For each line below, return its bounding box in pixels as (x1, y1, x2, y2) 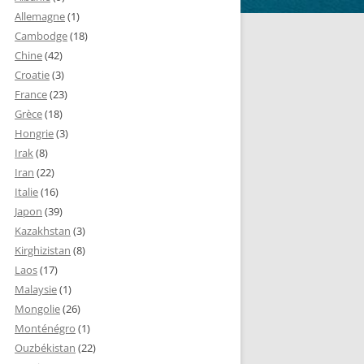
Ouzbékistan (15, 340, 76, 355)
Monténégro (15, 321, 76, 336)
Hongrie (15, 126, 54, 141)
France (15, 87, 47, 102)
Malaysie (15, 282, 57, 297)
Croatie (15, 67, 50, 82)
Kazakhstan (15, 223, 71, 238)
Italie (15, 184, 38, 199)
